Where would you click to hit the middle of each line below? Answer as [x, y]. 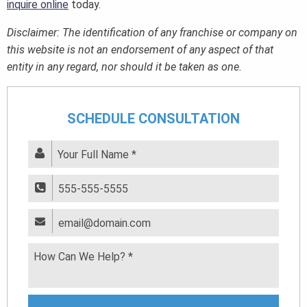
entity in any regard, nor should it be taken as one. [124, 67]
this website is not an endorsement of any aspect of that [140, 50]
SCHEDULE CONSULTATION [153, 119]
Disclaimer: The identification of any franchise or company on [152, 33]
